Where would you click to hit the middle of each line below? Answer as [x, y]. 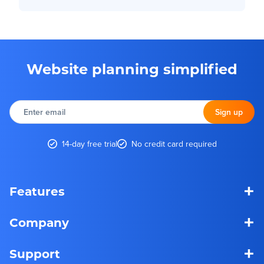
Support [35, 255]
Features [37, 193]
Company [39, 224]
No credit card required [174, 143]
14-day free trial [89, 143]
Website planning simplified [132, 70]
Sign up [229, 112]
